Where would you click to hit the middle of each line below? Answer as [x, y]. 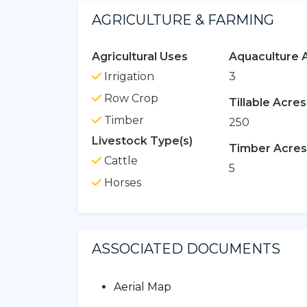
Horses [121, 182]
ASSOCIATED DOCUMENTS [186, 248]
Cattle [120, 160]
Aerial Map [143, 286]
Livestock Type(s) [142, 140]
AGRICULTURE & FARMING [183, 20]
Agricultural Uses [140, 56]
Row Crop [130, 98]
